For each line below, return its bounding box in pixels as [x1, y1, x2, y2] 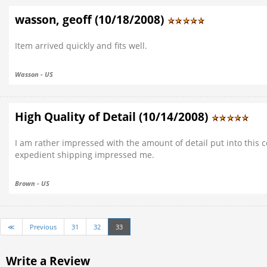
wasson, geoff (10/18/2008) [15, 12, 167, 27]
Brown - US [15, 179, 49, 188]
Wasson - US [15, 70, 53, 79]
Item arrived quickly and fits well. [15, 40, 147, 51]
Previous [30, 222, 57, 231]
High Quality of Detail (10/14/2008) [15, 109, 211, 125]
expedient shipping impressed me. [15, 149, 154, 160]
